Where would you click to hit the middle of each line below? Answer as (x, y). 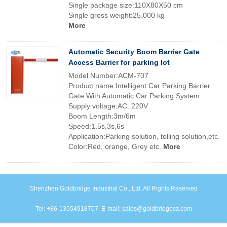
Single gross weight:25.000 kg (117, 15)
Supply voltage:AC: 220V (108, 106)
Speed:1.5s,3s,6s (96, 126)
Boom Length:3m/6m (102, 116)
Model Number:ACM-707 (108, 75)
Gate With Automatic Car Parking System (134, 96)
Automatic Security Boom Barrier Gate (134, 52)
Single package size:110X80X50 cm (126, 5)
